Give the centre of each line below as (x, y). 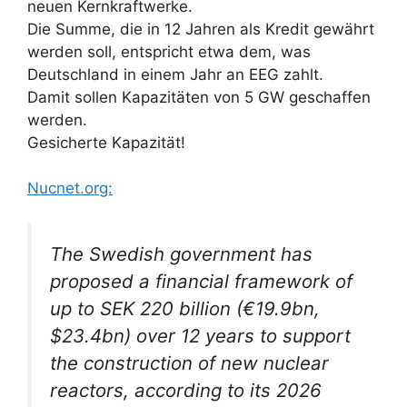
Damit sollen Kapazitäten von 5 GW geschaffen (199, 97)
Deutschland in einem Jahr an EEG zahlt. (178, 74)
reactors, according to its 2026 (186, 390)
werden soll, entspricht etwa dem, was (169, 51)
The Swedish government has (181, 254)
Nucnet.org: (70, 188)
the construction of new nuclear (189, 363)
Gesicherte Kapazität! (106, 142)
